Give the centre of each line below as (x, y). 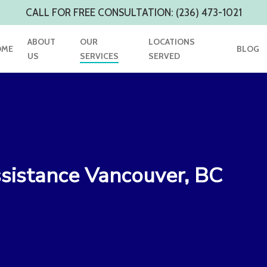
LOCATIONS (171, 42)
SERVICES (99, 56)
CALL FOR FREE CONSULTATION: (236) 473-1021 (133, 13)
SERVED (164, 56)
